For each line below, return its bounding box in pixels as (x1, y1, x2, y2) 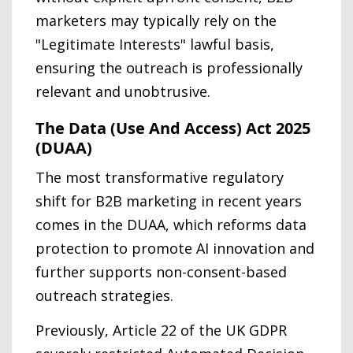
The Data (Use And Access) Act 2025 (35, 117, 310, 139)
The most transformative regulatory (35, 168, 284, 187)
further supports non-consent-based (35, 262, 287, 281)
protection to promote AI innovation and (35, 239, 314, 258)
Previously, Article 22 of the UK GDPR (35, 321, 287, 340)
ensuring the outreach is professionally (35, 58, 303, 77)
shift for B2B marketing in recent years (35, 191, 302, 210)
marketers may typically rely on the (35, 10, 277, 30)
